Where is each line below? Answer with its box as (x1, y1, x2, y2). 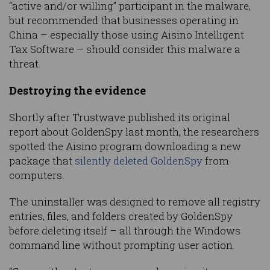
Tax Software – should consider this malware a (9, 42, 240, 57)
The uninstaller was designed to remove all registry (9, 195, 260, 209)
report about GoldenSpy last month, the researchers (9, 125, 259, 139)
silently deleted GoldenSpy (75, 154, 202, 168)
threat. (9, 57, 41, 71)
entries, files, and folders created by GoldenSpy (9, 209, 233, 224)
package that (9, 154, 75, 168)
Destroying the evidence (9, 83, 146, 98)
